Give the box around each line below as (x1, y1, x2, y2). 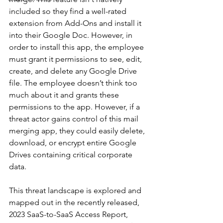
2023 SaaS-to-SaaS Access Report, (9, 210, 130, 219)
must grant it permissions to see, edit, (9, 54, 144, 64)
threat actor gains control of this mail (9, 114, 140, 123)
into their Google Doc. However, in (9, 30, 134, 40)
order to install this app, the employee (9, 42, 146, 52)
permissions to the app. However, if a (9, 102, 142, 111)
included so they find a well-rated (9, 6, 128, 16)
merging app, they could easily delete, (9, 126, 147, 135)
